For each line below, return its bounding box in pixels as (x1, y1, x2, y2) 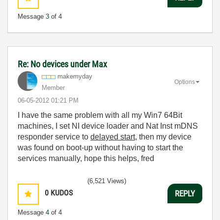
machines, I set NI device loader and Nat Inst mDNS (18, 122, 198, 130)
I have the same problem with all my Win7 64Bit (18, 111, 182, 119)
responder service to (18, 133, 90, 141)
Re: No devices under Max (18, 59, 107, 69)
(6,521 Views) (87, 177, 126, 185)
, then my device (135, 133, 192, 141)
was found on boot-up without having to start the (18, 143, 183, 152)
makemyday (57, 73, 92, 80)
